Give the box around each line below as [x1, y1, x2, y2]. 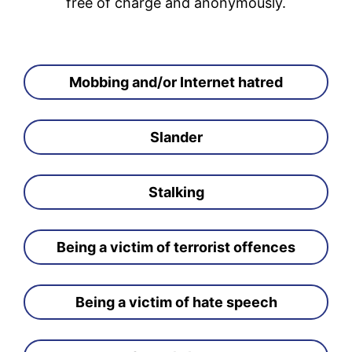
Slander [149, 128, 203, 145]
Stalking [148, 183, 204, 200]
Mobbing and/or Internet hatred [69, 73, 283, 90]
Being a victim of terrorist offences [57, 238, 295, 255]
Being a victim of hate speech [75, 293, 277, 310]
